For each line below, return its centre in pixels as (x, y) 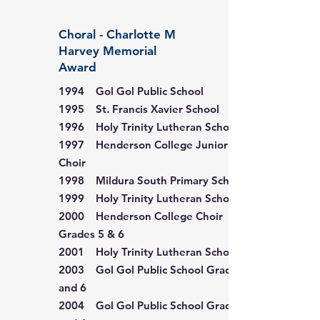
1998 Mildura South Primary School (152, 180)
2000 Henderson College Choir (141, 216)
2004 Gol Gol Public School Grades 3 (155, 305)
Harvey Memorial (107, 51)
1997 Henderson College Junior (143, 145)
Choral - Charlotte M (117, 34)
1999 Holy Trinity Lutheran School (149, 198)
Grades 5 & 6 (91, 234)
